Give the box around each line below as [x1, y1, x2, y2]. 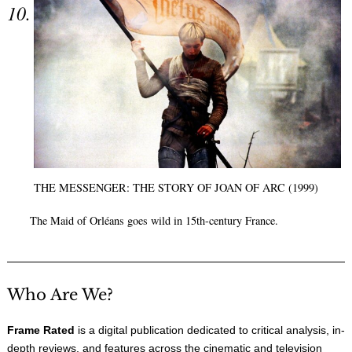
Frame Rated [7, 323, 75, 336]
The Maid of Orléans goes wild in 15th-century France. [29, 213, 278, 229]
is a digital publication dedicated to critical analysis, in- [75, 323, 345, 336]
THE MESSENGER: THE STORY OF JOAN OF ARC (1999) [33, 179, 318, 195]
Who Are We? [7, 284, 113, 304]
